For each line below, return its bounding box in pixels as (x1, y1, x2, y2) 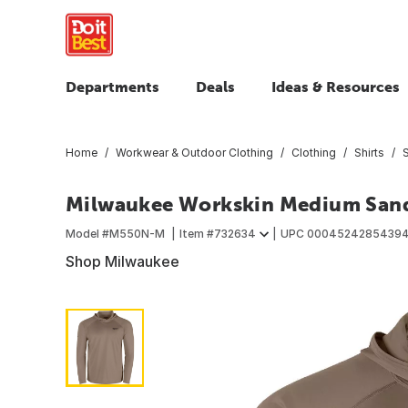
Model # (66, 226, 109, 240)
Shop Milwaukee (66, 251, 179, 270)
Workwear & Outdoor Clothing (116, 145, 273, 159)
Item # (179, 226, 214, 240)
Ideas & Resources (271, 78, 400, 95)
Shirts (354, 145, 384, 159)
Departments (66, 78, 159, 95)
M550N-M (109, 226, 165, 240)
